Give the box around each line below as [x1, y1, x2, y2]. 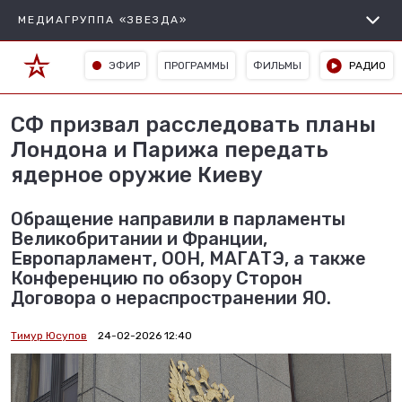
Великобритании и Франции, [11, 228, 267, 249]
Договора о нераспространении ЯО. [11, 287, 331, 309]
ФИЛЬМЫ [253, 58, 302, 72]
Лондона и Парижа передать [11, 137, 328, 162]
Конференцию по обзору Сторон [11, 267, 302, 289]
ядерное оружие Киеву [11, 162, 263, 188]
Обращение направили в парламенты [11, 208, 345, 230]
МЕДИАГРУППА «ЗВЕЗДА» [18, 13, 188, 26]
